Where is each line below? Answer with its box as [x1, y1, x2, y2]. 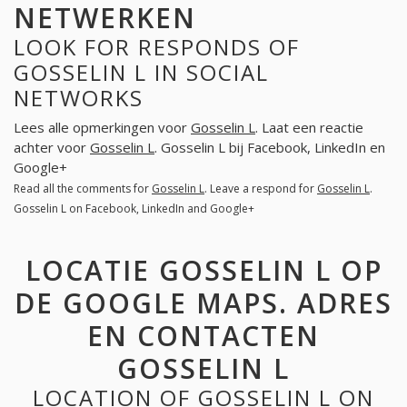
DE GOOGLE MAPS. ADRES [15, 283, 392, 322]
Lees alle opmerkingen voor [14, 118, 191, 137]
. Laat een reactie [255, 118, 363, 137]
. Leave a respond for [204, 181, 317, 197]
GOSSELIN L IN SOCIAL [14, 56, 269, 87]
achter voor [14, 138, 90, 157]
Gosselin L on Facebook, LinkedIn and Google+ [14, 201, 254, 217]
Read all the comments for [14, 181, 152, 197]
